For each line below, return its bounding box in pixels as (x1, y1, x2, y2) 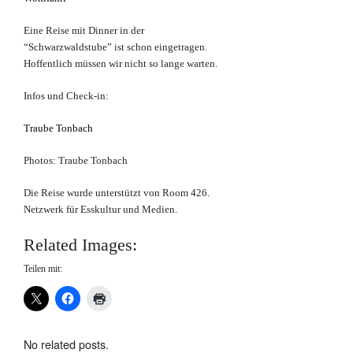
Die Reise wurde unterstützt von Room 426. (24, 187, 210, 199)
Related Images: (24, 235, 137, 255)
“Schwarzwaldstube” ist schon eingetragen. (24, 41, 207, 54)
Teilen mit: (24, 263, 62, 275)
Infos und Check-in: (24, 90, 109, 102)
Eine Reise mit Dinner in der (24, 24, 144, 37)
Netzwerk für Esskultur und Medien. (24, 203, 177, 216)
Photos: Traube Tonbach (24, 154, 128, 167)
